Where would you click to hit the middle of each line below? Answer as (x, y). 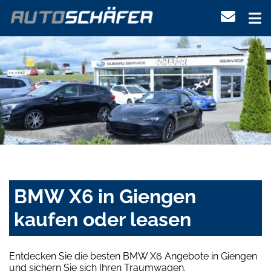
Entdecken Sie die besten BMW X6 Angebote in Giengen (133, 256)
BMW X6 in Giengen (105, 197)
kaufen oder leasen (103, 220)
